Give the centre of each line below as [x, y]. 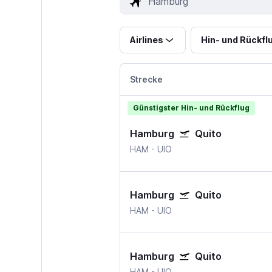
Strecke [146, 80]
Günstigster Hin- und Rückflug [191, 108]
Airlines [146, 40]
